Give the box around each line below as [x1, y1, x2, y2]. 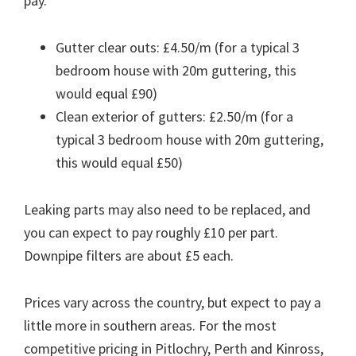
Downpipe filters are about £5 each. [24, 246, 234, 265]
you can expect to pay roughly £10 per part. [24, 223, 278, 242]
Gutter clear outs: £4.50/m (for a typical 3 [56, 38, 300, 57]
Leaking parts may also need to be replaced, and [24, 200, 311, 219]
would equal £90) [56, 84, 157, 103]
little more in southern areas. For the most [24, 316, 277, 335]
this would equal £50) [56, 153, 183, 172]
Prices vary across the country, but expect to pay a [24, 293, 321, 312]
